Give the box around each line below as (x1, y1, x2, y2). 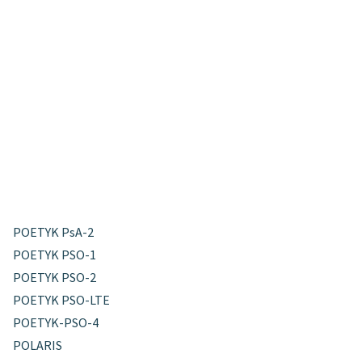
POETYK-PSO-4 (13, 314, 99, 330)
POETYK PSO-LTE (13, 291, 111, 308)
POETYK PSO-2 (13, 268, 97, 285)
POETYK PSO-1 (13, 246, 97, 263)
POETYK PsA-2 (13, 223, 95, 240)
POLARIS (13, 336, 63, 353)
